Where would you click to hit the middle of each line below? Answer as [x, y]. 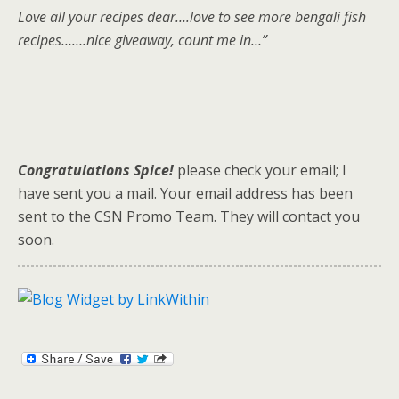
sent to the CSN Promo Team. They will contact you [189, 216]
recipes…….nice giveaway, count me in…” [142, 40]
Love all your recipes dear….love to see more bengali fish [192, 17]
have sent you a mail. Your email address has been [185, 193]
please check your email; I [260, 170]
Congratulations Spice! [96, 170]
